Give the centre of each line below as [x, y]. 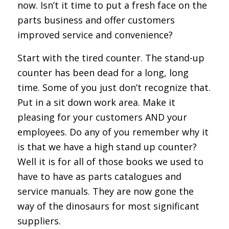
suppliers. [39, 221]
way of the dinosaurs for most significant [108, 206]
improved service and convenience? [95, 35]
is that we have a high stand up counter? [107, 146]
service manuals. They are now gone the [105, 191]
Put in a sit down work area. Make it [96, 102]
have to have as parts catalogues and [99, 176]
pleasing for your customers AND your [102, 117]
